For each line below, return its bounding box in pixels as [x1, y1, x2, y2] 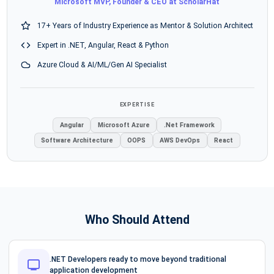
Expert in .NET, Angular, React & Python [37, 40, 169, 50]
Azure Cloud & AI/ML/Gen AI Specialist [37, 60, 167, 69]
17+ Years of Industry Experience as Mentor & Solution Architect [37, 21, 253, 30]
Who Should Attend [84, 213, 190, 228]
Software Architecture [41, 136, 113, 145]
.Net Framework [163, 120, 215, 129]
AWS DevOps [160, 136, 200, 145]
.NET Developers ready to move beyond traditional [50, 255, 226, 264]
